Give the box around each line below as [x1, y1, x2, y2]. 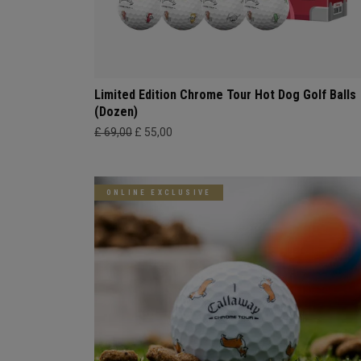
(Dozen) [94, 104, 138, 120]
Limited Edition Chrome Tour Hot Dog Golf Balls [94, 87, 356, 103]
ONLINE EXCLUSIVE [106, 189, 212, 197]
